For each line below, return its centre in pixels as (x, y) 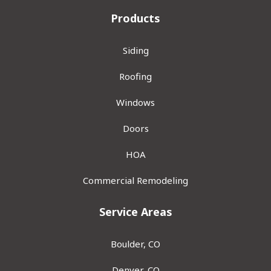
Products (135, 18)
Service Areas (135, 211)
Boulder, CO (135, 243)
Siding (135, 50)
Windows (135, 102)
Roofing (135, 76)
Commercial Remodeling (135, 180)
